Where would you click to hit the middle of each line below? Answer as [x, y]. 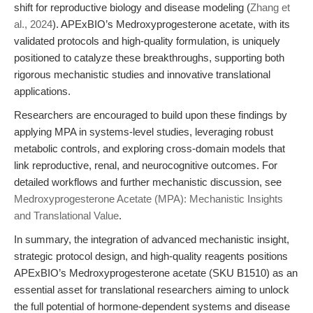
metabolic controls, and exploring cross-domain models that [150, 148]
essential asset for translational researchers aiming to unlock [152, 290]
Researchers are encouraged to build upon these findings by [151, 115]
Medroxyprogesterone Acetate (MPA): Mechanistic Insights [148, 199]
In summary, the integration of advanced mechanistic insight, [152, 239]
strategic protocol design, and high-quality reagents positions [151, 256]
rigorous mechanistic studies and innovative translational [142, 74]
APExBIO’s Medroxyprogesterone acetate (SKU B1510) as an [156, 273]
